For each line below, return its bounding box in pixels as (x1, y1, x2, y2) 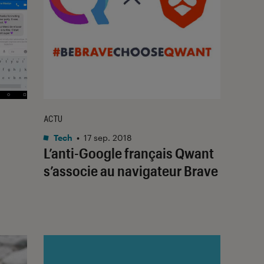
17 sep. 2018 (84, 132, 132, 143)
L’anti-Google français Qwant (44, 144, 214, 161)
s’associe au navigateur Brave (44, 161, 218, 179)
